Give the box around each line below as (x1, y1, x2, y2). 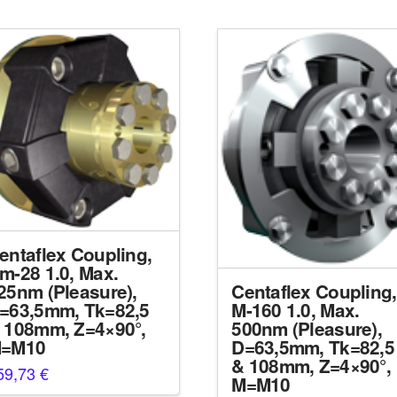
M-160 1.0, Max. (231, 297, 360, 323)
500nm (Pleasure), (231, 315, 382, 342)
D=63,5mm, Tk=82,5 (231, 334, 394, 361)
